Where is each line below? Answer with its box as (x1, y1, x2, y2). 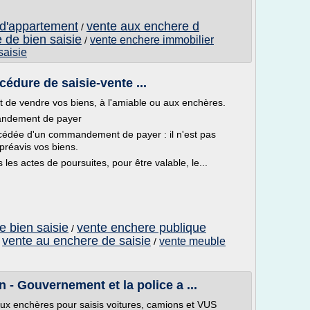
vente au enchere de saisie (2, 234, 151, 248)
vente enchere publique (77, 221, 206, 235)
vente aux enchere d (86, 19, 199, 33)
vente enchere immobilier (90, 34, 214, 46)
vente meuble (159, 235, 226, 247)
